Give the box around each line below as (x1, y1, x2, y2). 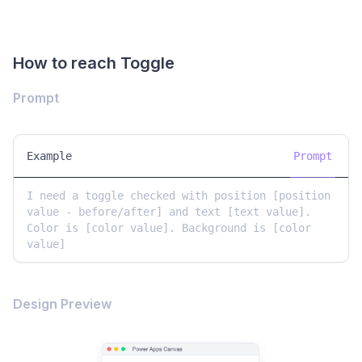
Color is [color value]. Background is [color (27, 221, 311, 234)
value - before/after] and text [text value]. (27, 204, 311, 218)
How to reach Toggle (13, 53, 175, 73)
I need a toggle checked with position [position (27, 188, 330, 202)
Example (27, 149, 72, 162)
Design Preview (13, 295, 112, 312)
